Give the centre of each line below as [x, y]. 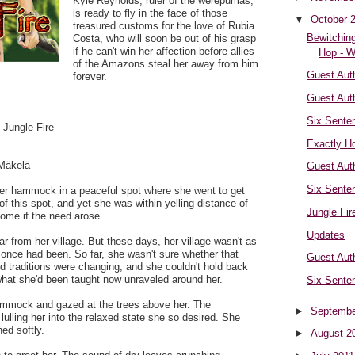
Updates [326, 235]
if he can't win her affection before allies [164, 52]
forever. [90, 77]
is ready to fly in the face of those [150, 13]
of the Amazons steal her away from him [166, 64]
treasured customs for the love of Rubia [164, 26]
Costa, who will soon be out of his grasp [164, 39]
